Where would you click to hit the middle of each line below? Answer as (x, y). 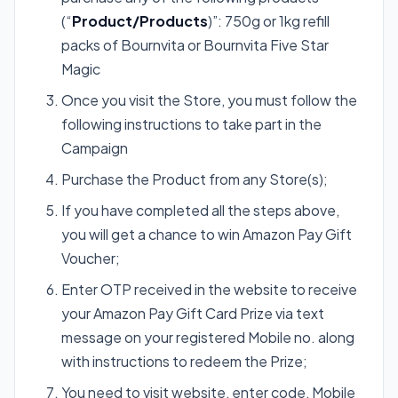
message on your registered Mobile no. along (208, 337)
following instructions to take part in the (191, 123)
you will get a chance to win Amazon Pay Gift (207, 234)
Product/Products (140, 20)
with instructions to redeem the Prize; (184, 361)
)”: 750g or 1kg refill (269, 20)
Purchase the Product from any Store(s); (195, 179)
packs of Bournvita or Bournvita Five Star (195, 44)
